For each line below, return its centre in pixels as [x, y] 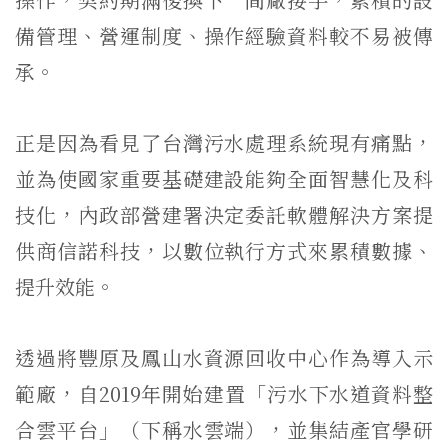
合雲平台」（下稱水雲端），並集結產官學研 [224, 429]
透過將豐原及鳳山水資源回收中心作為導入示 [224, 357]
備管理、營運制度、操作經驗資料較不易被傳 [224, 35]
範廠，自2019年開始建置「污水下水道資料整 [224, 393]
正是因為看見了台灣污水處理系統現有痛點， [224, 142]
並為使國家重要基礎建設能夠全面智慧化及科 [224, 178]
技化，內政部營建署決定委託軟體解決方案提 [224, 214]
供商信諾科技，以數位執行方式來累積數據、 [224, 250]
